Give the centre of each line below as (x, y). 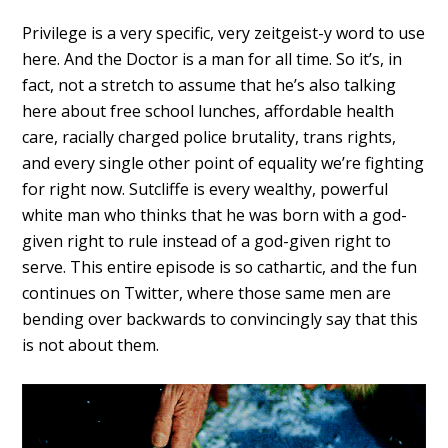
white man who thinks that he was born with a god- (215, 214)
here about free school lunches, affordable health (208, 110)
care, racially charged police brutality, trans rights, (209, 136)
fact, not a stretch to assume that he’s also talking (209, 84)
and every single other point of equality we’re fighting (223, 162)
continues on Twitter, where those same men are (207, 292)
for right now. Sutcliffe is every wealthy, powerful (205, 188)
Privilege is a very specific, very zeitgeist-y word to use (224, 32)
